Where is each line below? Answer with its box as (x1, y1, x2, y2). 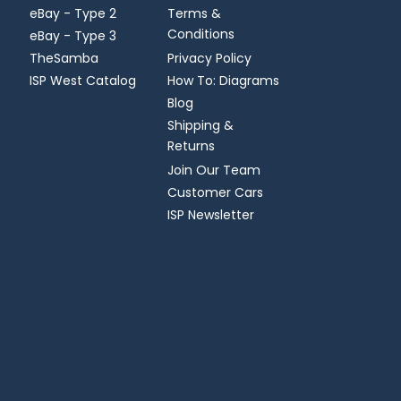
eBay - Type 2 (30, 4, 117, 22)
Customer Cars (166, 183, 263, 201)
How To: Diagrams (166, 71, 279, 90)
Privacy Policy (166, 48, 252, 67)
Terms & (166, 4, 221, 22)
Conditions (166, 24, 235, 46)
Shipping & (166, 115, 234, 134)
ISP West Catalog (30, 71, 137, 90)
